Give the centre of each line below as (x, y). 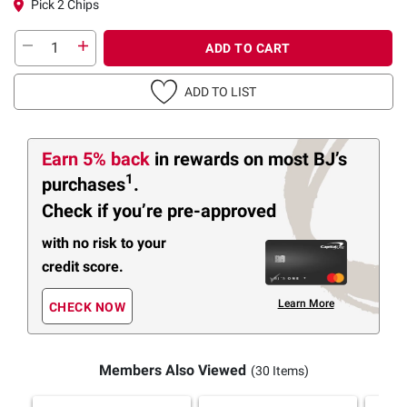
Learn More (306, 303)
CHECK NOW (87, 308)
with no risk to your (104, 243)
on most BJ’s (295, 159)
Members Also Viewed (172, 371)
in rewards (199, 159)
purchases (84, 184)
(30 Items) (279, 371)
